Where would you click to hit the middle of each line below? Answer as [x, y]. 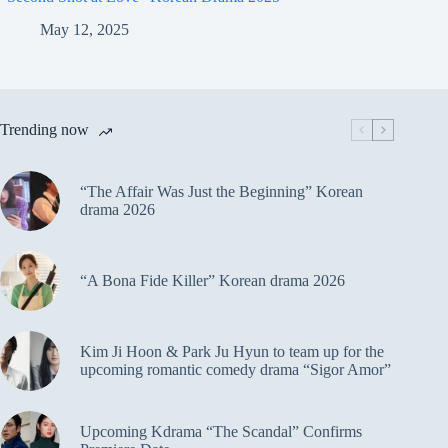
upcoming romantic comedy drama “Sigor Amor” [235, 369]
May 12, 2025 [84, 29]
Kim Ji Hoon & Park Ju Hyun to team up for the [232, 351]
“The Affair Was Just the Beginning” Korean [221, 191]
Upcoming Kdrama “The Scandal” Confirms [221, 431]
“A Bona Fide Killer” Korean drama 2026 [212, 280]
